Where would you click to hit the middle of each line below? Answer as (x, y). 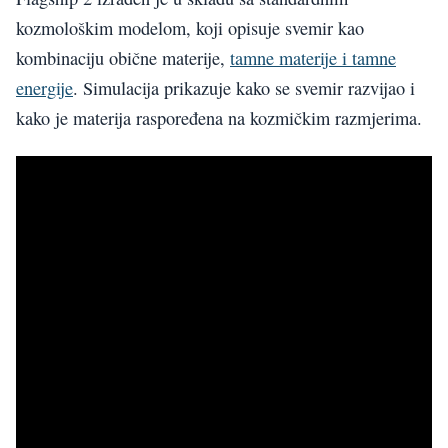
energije (44, 88)
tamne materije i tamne (313, 58)
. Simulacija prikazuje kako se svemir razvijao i (244, 88)
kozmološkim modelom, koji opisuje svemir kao (190, 28)
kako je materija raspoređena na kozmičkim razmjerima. (219, 118)
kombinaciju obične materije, (123, 58)
